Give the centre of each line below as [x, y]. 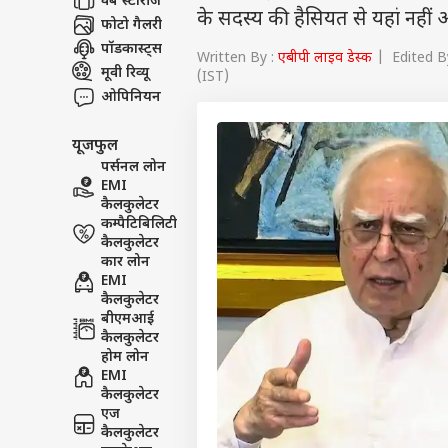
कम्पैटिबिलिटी [139, 224]
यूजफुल [95, 146]
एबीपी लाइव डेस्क [325, 58]
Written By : [237, 58]
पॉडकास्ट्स [131, 49]
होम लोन [125, 357]
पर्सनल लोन [133, 167]
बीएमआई [127, 319]
